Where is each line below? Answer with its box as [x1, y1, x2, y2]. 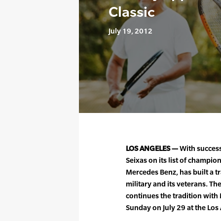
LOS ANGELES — [126, 144, 178, 152]
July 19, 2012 [109, 26, 152, 35]
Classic [109, 3, 155, 20]
